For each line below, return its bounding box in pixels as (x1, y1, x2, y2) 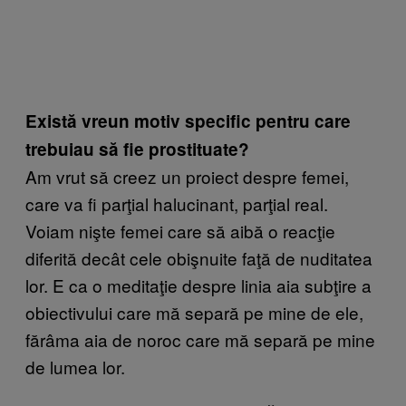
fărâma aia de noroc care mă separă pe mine (25, 326, 375, 352)
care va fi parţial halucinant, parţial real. (25, 190, 328, 216)
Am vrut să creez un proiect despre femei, (25, 163, 349, 188)
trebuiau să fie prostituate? (25, 136, 249, 161)
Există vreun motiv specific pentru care (25, 108, 351, 133)
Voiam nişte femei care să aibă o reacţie (25, 217, 335, 243)
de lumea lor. (25, 353, 125, 379)
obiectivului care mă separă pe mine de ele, (25, 299, 363, 324)
